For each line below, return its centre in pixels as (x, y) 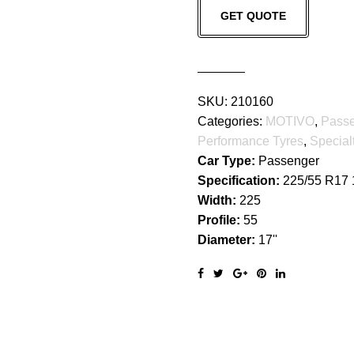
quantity (220, 18)
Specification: (240, 180)
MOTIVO (290, 121)
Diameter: (228, 239)
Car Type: (228, 160)
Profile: (220, 220)
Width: (218, 200)
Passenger (288, 160)
